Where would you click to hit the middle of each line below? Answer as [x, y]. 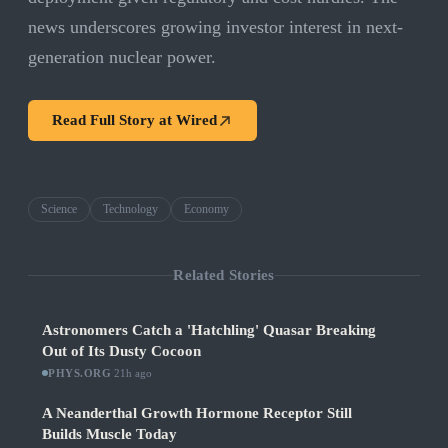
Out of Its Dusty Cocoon [121, 351]
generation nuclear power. [122, 57]
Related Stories [224, 274]
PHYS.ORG [80, 373]
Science [59, 209]
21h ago [133, 373]
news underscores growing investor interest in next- [215, 27]
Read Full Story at [114, 120]
